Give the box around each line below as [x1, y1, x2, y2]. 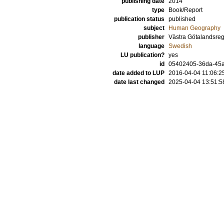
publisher [138, 33, 164, 40]
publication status [114, 15, 164, 22]
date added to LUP [112, 69, 164, 76]
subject [143, 24, 164, 31]
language [138, 42, 164, 49]
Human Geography [168, 24, 220, 31]
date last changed [114, 78, 164, 85]
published [168, 15, 195, 22]
